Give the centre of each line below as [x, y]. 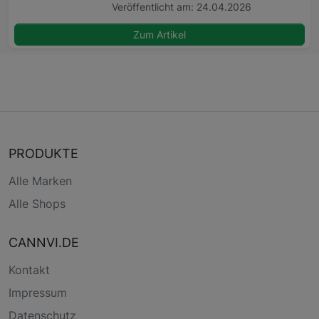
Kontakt [29, 270]
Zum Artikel [159, 35]
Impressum [38, 293]
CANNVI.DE [44, 243]
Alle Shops [37, 204]
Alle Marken [40, 181]
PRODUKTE [43, 154]
